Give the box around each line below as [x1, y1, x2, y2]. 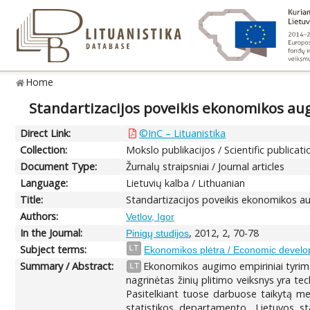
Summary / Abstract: [20, 259, 114, 273]
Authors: [20, 209, 59, 223]
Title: [20, 192, 44, 206]
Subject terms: [20, 242, 87, 256]
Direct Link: [20, 126, 71, 140]
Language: [20, 176, 69, 190]
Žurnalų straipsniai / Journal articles [126, 159, 285, 173]
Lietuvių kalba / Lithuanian [126, 176, 246, 190]
